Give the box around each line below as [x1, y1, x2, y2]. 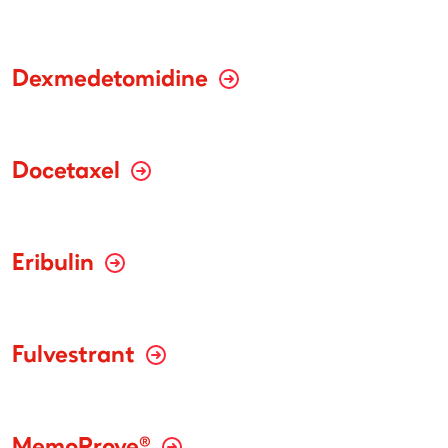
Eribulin [12, 252, 100, 277]
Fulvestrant [12, 344, 141, 369]
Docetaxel [12, 160, 126, 185]
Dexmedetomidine [12, 68, 214, 93]
